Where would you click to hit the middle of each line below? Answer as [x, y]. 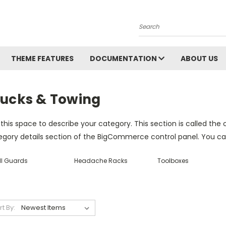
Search [151, 30]
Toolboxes [173, 161]
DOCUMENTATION [124, 59]
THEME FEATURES [42, 59]
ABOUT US [199, 59]
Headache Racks [101, 161]
